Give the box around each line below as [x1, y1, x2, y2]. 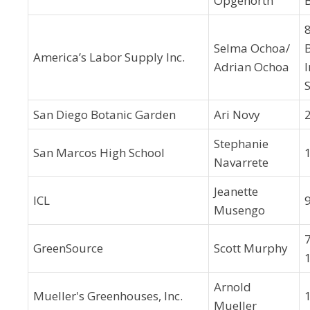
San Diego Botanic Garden [33, 107, 176, 122]
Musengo [214, 202, 265, 218]
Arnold [214, 279, 251, 295]
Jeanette [214, 183, 258, 199]
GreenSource [33, 240, 103, 256]
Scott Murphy [214, 240, 288, 256]
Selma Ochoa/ [214, 40, 290, 56]
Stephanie [214, 136, 268, 152]
